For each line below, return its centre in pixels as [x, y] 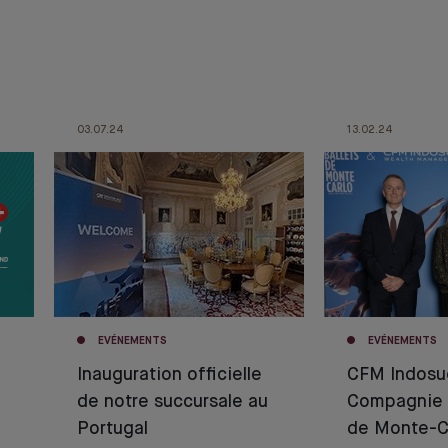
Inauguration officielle [169, 375]
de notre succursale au [172, 402]
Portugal [112, 429]
